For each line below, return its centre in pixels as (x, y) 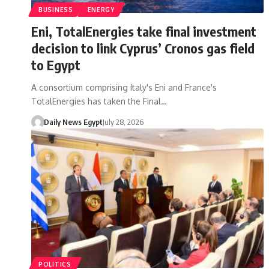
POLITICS (55, 264)
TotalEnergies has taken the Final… (99, 101)
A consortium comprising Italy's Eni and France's (124, 87)
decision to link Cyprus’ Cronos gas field (143, 48)
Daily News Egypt (73, 122)
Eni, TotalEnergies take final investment (144, 31)
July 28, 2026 (123, 122)
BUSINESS (56, 9)
